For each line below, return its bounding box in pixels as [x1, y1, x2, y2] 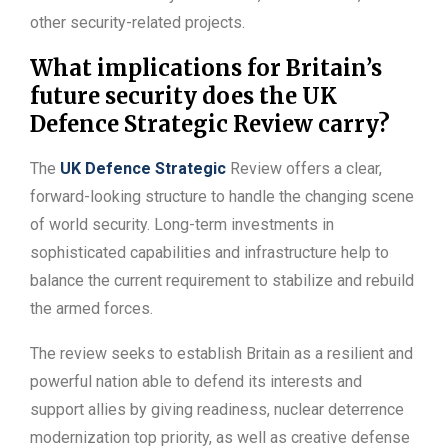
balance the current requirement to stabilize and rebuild [30, 271, 414, 291]
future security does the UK [30, 82, 337, 111]
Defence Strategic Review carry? [30, 110, 390, 139]
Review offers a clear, [226, 159, 382, 179]
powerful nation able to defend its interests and [30, 372, 362, 392]
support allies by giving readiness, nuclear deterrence [30, 400, 404, 420]
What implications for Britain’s [30, 54, 382, 83]
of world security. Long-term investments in [30, 215, 334, 235]
